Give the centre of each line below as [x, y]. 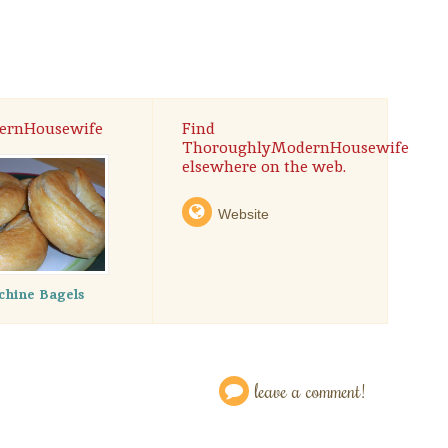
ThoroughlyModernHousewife [295, 147]
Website [243, 213]
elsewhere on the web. [263, 166]
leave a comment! [309, 390]
